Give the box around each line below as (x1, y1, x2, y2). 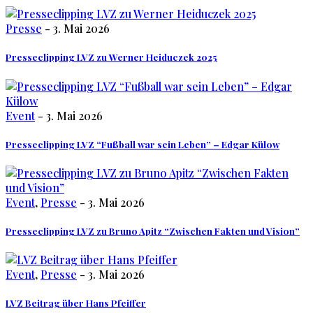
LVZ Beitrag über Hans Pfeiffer (6, 297, 146, 310)
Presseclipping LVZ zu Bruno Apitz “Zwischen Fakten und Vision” (6, 225, 300, 238)
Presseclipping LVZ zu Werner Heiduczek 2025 (6, 51, 217, 64)
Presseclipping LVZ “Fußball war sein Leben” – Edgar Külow (6, 138, 279, 150)
